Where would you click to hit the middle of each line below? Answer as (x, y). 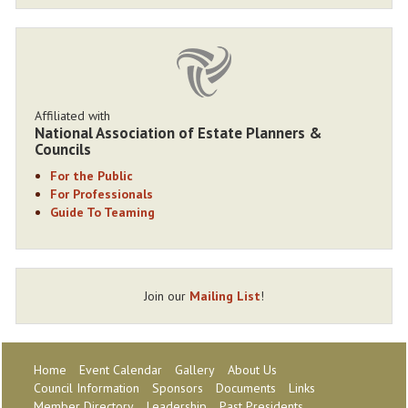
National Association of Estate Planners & (178, 133)
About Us (252, 369)
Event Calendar (121, 369)
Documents (246, 388)
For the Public (92, 175)
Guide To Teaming (102, 212)
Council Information (87, 388)
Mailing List (225, 296)
